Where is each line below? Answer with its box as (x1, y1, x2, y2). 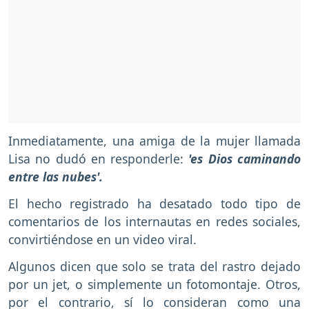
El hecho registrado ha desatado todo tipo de (8, 195, 301, 212)
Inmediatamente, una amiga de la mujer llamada (8, 132, 301, 150)
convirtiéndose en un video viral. (8, 231, 197, 248)
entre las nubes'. (8, 168, 103, 186)
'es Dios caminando (183, 150, 301, 168)
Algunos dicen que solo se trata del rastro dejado (8, 257, 301, 275)
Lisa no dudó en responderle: (8, 150, 184, 168)
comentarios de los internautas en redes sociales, (8, 213, 301, 230)
